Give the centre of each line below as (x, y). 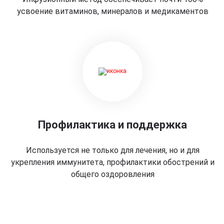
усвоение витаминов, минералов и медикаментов (112, 11)
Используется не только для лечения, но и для (112, 150)
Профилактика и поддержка (113, 125)
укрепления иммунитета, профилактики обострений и (112, 162)
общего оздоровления (112, 174)
